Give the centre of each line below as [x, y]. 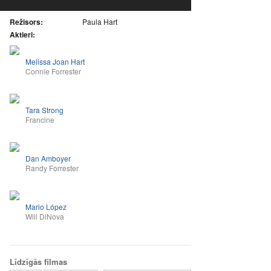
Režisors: [26, 22]
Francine [40, 119]
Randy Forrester [52, 168]
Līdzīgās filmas [38, 262]
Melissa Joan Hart [55, 61]
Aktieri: [22, 34]
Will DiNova [45, 216]
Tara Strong [44, 110]
